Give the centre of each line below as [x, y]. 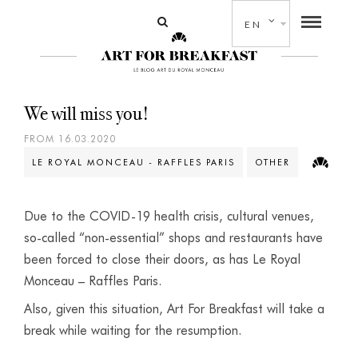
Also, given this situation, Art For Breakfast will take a [174, 309]
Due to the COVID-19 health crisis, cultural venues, [169, 216]
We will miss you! [87, 113]
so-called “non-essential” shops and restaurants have [173, 238]
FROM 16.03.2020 [70, 139]
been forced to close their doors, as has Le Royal [162, 259]
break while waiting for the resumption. [133, 330]
